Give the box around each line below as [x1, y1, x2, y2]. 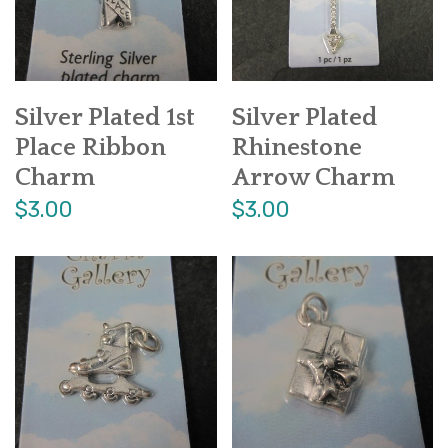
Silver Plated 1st [15, 104, 195, 133]
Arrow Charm [231, 164, 395, 193]
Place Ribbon [15, 134, 166, 163]
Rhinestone [231, 134, 362, 163]
